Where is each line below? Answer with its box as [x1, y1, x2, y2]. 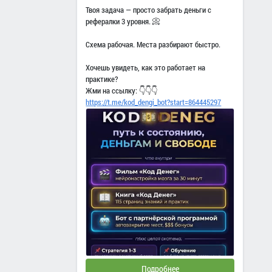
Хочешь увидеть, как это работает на [86, 61, 206, 73]
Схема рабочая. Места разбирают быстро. [86, 38, 221, 50]
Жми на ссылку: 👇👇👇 [86, 84, 158, 96]
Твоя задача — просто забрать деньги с [86, 4, 212, 15]
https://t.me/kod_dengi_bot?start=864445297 [86, 96, 222, 107]
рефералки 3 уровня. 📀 [86, 15, 161, 27]
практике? [86, 73, 118, 84]
